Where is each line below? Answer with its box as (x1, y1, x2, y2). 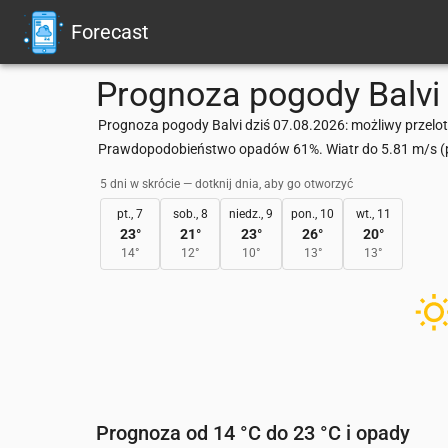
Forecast (71, 20, 149, 44)
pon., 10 (291, 207, 334, 221)
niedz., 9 (229, 207, 273, 221)
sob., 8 (172, 207, 208, 221)
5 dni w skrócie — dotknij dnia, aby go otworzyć (100, 177, 353, 191)
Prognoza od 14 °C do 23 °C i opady (96, 421, 410, 446)
